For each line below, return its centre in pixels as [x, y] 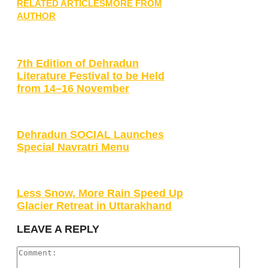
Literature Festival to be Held [91, 76]
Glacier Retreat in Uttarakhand [94, 205]
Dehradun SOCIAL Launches [90, 134]
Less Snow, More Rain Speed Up [100, 193]
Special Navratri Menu [73, 147]
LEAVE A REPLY [58, 229]
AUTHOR [36, 16]
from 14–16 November [73, 88]
